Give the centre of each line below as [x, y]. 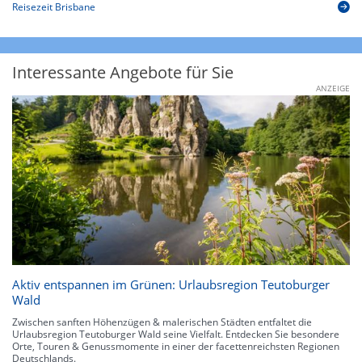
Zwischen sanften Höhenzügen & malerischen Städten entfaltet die [162, 322]
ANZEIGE [333, 88]
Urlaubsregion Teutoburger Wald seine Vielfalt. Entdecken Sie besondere [176, 334]
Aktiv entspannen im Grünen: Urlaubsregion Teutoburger [171, 284]
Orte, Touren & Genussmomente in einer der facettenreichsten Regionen [176, 346]
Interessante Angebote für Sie [123, 73]
